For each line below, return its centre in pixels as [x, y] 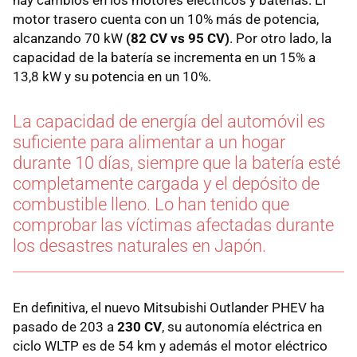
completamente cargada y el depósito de [166, 183]
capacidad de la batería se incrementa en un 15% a [164, 57]
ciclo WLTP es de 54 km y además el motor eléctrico [170, 345]
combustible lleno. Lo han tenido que [151, 204]
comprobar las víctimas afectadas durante [173, 225]
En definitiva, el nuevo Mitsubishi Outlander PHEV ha [169, 307]
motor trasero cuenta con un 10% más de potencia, [166, 19]
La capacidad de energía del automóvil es [169, 121]
